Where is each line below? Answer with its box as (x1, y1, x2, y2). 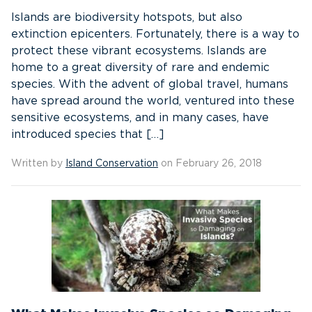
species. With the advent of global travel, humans (11, 79, 288, 90)
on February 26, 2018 (158, 159, 262, 169)
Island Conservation (65, 159, 158, 169)
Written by (11, 159, 65, 169)
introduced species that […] (11, 129, 164, 140)
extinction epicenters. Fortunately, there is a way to (11, 29, 299, 40)
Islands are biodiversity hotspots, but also (11, 12, 242, 23)
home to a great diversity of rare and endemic (11, 62, 270, 73)
